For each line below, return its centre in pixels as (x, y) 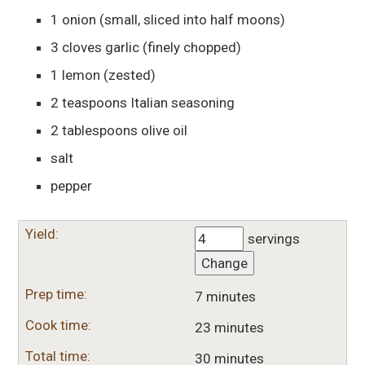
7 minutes (225, 296)
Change (224, 263)
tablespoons (101, 130)
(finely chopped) (192, 47)
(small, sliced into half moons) (192, 19)
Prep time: (56, 294)
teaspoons (96, 102)
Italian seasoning (182, 102)
